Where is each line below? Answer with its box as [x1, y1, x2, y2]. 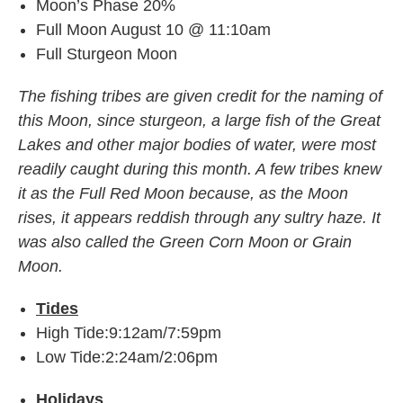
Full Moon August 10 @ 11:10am [36, 21, 271, 39]
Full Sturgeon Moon [36, 45, 177, 63]
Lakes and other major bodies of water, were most [18, 136, 376, 154]
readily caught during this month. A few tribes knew [18, 160, 381, 178]
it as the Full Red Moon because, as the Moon [18, 184, 348, 202]
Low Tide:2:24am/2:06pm [36, 348, 218, 366]
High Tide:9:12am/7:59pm [36, 324, 221, 342]
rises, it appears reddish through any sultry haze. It [18, 209, 381, 227]
